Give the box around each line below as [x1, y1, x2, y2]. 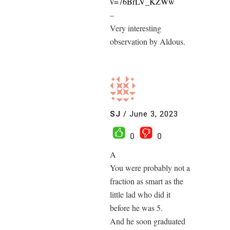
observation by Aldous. [110, 35, 185, 47]
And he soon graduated [110, 215, 185, 226]
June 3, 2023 [129, 109, 178, 119]
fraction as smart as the [110, 175, 183, 186]
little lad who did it [110, 188, 170, 200]
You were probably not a [110, 162, 190, 173]
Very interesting [110, 22, 161, 33]
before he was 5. [110, 202, 163, 213]
